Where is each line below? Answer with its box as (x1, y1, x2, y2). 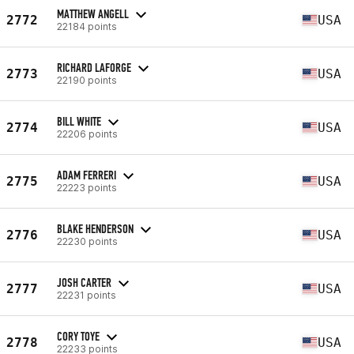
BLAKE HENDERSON (57, 220, 134, 236)
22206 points (57, 127, 118, 140)
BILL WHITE (57, 113, 101, 129)
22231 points (57, 288, 116, 301)
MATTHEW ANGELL (57, 6, 129, 21)
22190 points (57, 73, 117, 86)
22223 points (57, 181, 117, 194)
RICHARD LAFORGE (57, 59, 131, 75)
